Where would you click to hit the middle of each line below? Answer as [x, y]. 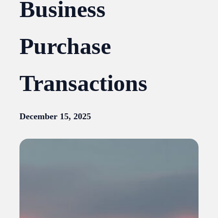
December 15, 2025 [55, 117]
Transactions [83, 83]
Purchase [65, 46]
